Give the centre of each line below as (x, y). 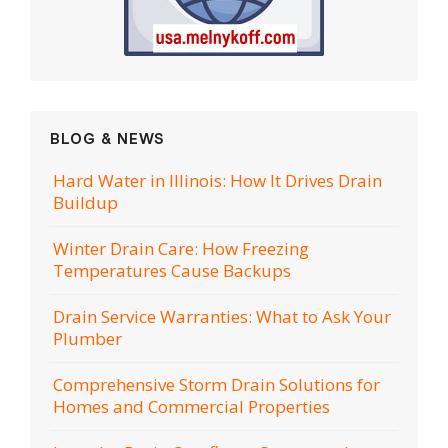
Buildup (85, 203)
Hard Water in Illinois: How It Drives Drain (217, 181)
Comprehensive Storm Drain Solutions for (216, 385)
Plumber (87, 339)
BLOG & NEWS (107, 139)
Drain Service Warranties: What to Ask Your (222, 317)
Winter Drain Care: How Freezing (181, 249)
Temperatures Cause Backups (172, 271)
